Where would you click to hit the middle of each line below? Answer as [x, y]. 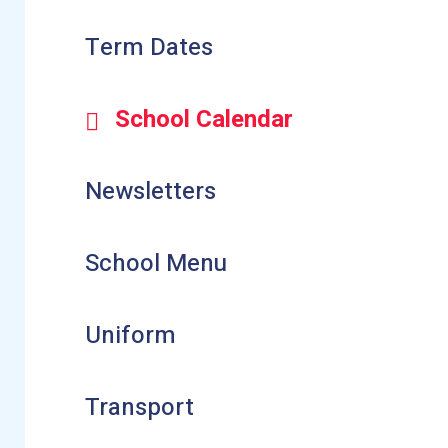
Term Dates [148, 48]
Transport [139, 407]
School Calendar [203, 120]
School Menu [155, 264]
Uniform [130, 335]
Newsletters [150, 192]
